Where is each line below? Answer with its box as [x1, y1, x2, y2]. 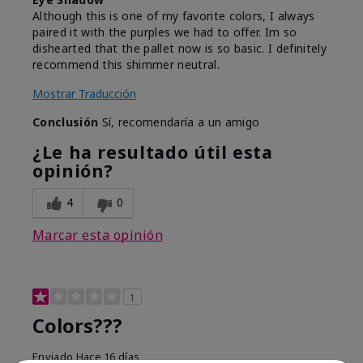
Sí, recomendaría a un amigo [98, 114, 260, 130]
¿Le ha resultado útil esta [32, 140, 273, 164]
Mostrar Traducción [32, 86, 136, 102]
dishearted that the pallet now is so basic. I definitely [32, 41, 327, 57]
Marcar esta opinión [32, 226, 164, 245]
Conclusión [32, 114, 99, 130]
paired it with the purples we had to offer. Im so [32, 24, 297, 41]
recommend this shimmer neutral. [32, 57, 220, 73]
